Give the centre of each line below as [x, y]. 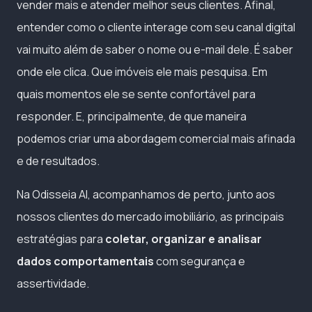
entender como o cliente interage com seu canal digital [156, 27]
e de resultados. [58, 161]
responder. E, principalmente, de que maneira [132, 116]
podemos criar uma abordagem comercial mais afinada [156, 138]
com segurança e [200, 261]
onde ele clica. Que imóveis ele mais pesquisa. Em [142, 71]
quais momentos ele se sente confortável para [136, 94]
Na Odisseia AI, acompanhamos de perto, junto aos [146, 194]
